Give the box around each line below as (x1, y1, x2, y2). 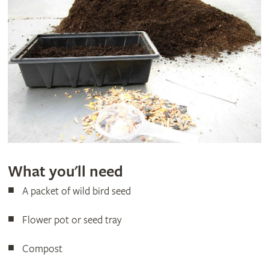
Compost (22, 243, 62, 256)
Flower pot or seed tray (22, 214, 122, 227)
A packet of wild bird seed (22, 185, 131, 198)
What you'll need (7, 162, 123, 182)
